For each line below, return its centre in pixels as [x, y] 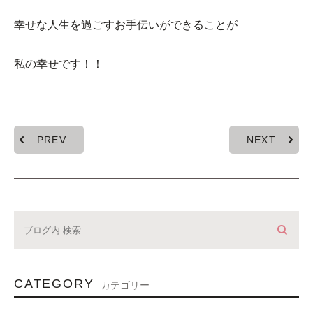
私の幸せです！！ [59, 64]
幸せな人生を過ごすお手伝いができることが [126, 25]
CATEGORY [54, 284]
